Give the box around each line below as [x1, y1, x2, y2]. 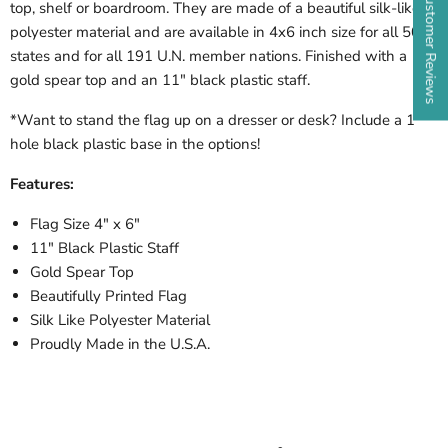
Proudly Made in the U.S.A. [30, 334, 210, 355]
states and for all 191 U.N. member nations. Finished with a [10, 46, 407, 67]
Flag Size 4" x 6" [30, 214, 140, 235]
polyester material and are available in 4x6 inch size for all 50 [10, 22, 420, 43]
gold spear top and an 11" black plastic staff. [10, 70, 310, 91]
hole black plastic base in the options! [10, 134, 260, 155]
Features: [10, 174, 74, 195]
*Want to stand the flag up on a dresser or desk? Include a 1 [10, 110, 415, 131]
